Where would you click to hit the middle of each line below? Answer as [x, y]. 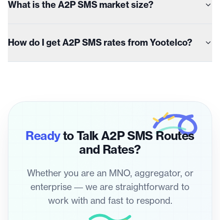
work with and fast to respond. [110, 201]
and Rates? [110, 150]
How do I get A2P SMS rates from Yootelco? [100, 43]
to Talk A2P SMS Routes [127, 136]
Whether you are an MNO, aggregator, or [110, 173]
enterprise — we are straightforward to [110, 187]
